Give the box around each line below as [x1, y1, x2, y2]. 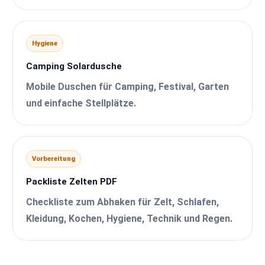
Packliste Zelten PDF [26, 176, 118, 187]
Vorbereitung [32, 154, 76, 163]
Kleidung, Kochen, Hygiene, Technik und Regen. [26, 212, 233, 224]
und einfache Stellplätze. [26, 97, 137, 109]
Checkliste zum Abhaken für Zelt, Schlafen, [26, 196, 219, 208]
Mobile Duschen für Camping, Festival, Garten [26, 80, 230, 92]
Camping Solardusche [26, 60, 122, 72]
